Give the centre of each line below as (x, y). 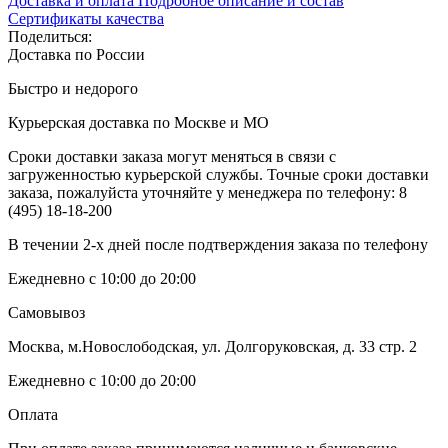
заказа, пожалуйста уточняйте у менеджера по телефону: (203, 192)
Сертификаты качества (86, 18)
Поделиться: (50, 36)
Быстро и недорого (73, 88)
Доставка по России (76, 54)
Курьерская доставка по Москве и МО (138, 122)
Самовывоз (46, 312)
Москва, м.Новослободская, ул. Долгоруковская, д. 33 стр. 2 (212, 346)
